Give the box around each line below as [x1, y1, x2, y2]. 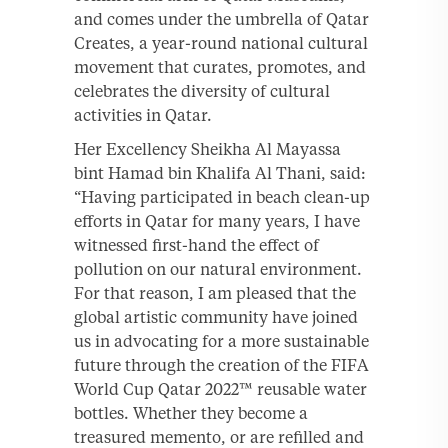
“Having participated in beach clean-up [74, 186, 370, 207]
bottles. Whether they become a [74, 402, 308, 423]
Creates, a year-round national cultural [74, 32, 368, 53]
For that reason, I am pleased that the [74, 282, 356, 303]
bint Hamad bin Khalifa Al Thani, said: [74, 162, 366, 183]
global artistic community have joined [74, 306, 358, 327]
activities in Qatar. [74, 104, 212, 125]
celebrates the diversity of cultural [74, 80, 330, 101]
